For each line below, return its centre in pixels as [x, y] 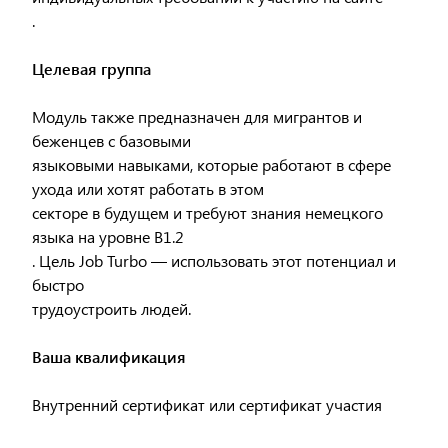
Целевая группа [92, 68]
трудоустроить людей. [112, 308]
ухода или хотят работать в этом [148, 188]
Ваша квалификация [109, 356]
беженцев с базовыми [112, 140]
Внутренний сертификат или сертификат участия [207, 404]
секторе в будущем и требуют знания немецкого [208, 212]
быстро [58, 284]
